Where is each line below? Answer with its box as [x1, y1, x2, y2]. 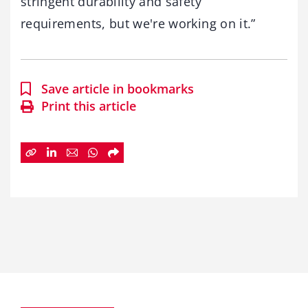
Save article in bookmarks [41, 80, 194, 97]
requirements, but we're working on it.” [21, 15, 256, 32]
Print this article [41, 98, 136, 114]
